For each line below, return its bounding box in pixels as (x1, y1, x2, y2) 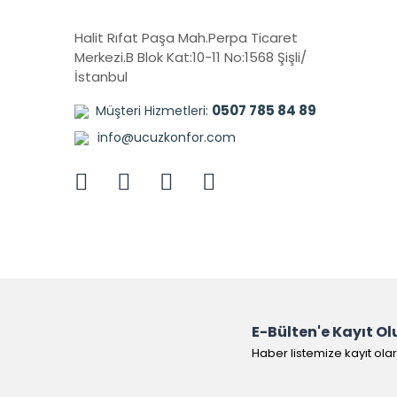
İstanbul (74, 67, 128, 86)
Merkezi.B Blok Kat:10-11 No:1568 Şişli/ (74, 48, 307, 66)
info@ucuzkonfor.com (97, 128, 236, 146)
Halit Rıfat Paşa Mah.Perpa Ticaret (74, 28, 298, 47)
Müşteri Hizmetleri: (96, 102, 212, 120)
